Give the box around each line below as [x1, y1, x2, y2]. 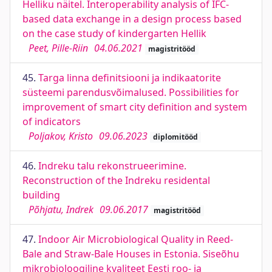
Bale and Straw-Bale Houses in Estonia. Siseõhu [22, 247, 239, 260]
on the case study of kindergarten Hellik [22, 27, 206, 40]
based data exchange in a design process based [22, 12, 242, 25]
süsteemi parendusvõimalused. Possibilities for [22, 86, 239, 99]
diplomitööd [152, 132, 198, 142]
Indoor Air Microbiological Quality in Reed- [38, 233, 233, 246]
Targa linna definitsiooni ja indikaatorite [38, 71, 221, 84]
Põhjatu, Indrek [29, 203, 93, 216]
